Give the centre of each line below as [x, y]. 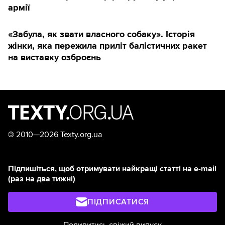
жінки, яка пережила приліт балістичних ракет [107, 46]
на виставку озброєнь [54, 58]
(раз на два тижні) [42, 179]
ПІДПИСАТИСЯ [118, 202]
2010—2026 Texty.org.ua [58, 135]
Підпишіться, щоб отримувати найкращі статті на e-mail [112, 169]
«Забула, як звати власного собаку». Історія [101, 34]
